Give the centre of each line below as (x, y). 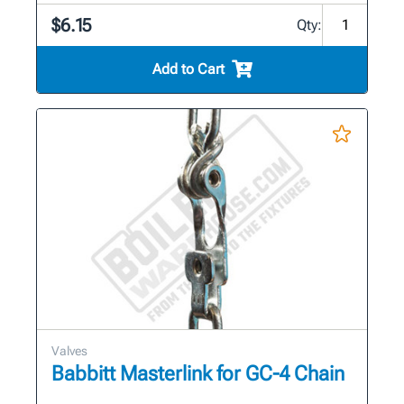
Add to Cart (188, 69)
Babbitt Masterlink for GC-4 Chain (198, 373)
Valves (69, 350)
